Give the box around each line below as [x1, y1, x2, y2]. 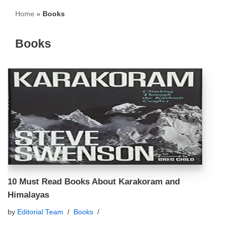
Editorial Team [17, 208, 63, 216]
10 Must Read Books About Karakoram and [8, 177, 180, 186]
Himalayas [8, 190, 49, 199]
